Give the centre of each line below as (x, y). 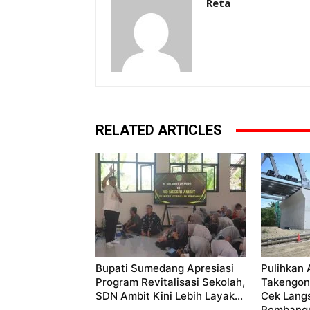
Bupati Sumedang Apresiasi (165, 268)
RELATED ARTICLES (159, 130)
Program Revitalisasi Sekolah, (170, 282)
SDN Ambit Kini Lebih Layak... (169, 296)
